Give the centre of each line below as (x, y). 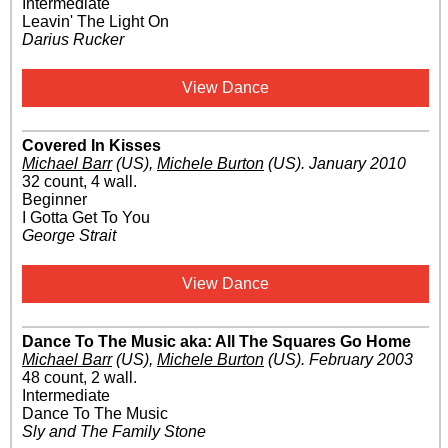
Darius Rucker (73, 40)
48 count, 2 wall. (79, 378)
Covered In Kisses (91, 146)
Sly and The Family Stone (114, 432)
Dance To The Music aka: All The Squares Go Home (216, 342)
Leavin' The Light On (95, 22)
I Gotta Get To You (86, 218)
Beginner (54, 200)
